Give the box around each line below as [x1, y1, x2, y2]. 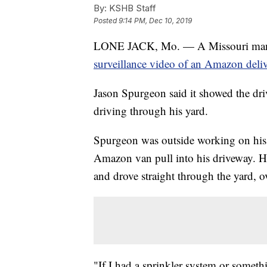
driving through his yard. [94, 103, 208, 119]
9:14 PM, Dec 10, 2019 [119, 16, 192, 26]
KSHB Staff [107, 2, 156, 14]
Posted [94, 16, 119, 26]
